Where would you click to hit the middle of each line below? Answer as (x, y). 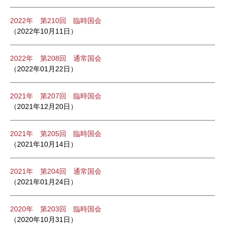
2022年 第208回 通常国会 (56, 58)
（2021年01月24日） (44, 182)
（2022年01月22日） (44, 69)
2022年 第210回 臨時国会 (56, 21)
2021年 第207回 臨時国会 (56, 96)
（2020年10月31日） (44, 219)
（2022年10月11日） (44, 31)
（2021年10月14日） (44, 144)
